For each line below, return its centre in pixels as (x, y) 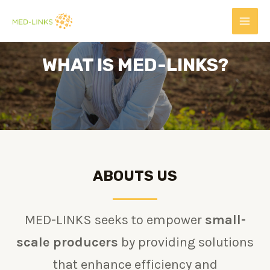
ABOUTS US (135, 176)
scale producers (67, 242)
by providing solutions (186, 242)
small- (225, 220)
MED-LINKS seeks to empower (115, 220)
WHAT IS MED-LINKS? (135, 65)
